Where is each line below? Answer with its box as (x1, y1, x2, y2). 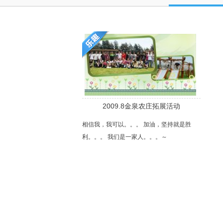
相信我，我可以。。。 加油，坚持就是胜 (82, 121, 191, 128)
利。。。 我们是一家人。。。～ (82, 133, 167, 140)
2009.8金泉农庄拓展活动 (102, 102, 180, 110)
